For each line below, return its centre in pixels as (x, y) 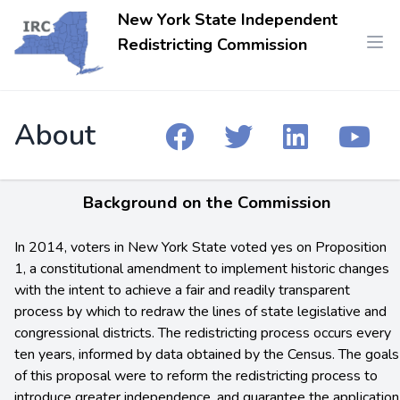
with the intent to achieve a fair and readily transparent (182, 291)
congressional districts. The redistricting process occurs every (203, 333)
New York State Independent (228, 20)
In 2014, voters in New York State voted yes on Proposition (200, 248)
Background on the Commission (207, 203)
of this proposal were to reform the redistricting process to (196, 376)
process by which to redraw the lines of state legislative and (200, 312)
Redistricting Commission (212, 45)
